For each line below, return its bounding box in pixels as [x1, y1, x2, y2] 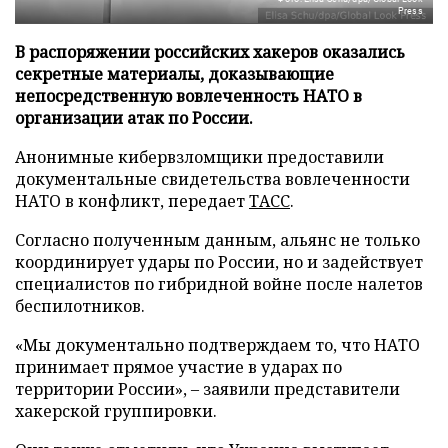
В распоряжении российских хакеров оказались [15, 41, 405, 64]
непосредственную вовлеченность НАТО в [15, 85, 362, 108]
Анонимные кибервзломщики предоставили [15, 146, 384, 169]
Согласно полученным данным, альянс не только [15, 229, 420, 252]
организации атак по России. [15, 107, 253, 130]
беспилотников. [15, 295, 145, 318]
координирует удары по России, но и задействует [15, 251, 423, 274]
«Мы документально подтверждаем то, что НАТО [15, 334, 420, 357]
